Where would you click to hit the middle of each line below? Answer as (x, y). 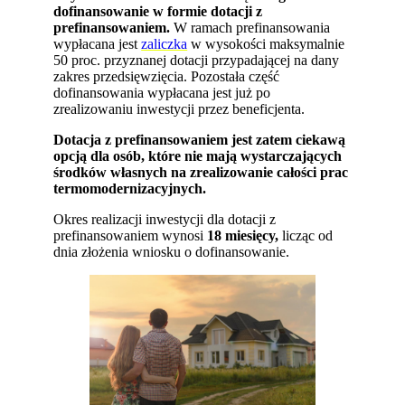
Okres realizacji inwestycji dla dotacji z (165, 220)
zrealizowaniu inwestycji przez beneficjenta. (179, 109)
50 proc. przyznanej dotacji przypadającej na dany (197, 61)
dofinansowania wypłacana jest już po (162, 93)
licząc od (306, 236)
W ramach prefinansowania (250, 28)
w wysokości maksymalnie (266, 44)
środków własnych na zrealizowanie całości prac (201, 173)
